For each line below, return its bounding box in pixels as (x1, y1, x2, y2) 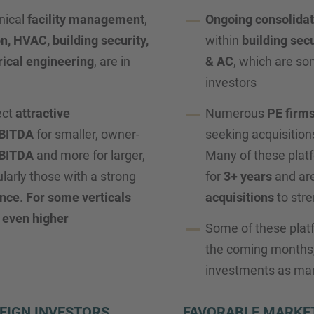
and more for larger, (34, 148, 145, 163)
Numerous (205, 106, 267, 121)
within (205, 33, 242, 48)
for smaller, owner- (34, 127, 139, 142)
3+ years (223, 169, 272, 184)
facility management (27, 12, 144, 27)
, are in (94, 54, 130, 69)
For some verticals (23, 190, 131, 205)
